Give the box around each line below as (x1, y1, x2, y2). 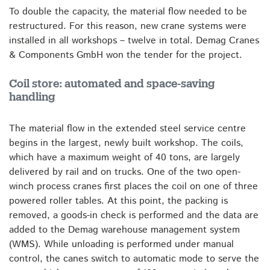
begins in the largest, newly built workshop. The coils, (9, 136, 243, 150)
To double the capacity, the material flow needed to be (9, 5, 247, 19)
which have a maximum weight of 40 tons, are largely (9, 151, 240, 165)
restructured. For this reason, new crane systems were (9, 19, 246, 33)
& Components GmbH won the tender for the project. (9, 48, 242, 62)
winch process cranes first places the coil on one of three (9, 180, 258, 193)
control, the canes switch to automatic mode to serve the (9, 252, 259, 266)
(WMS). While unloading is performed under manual (9, 237, 234, 251)
